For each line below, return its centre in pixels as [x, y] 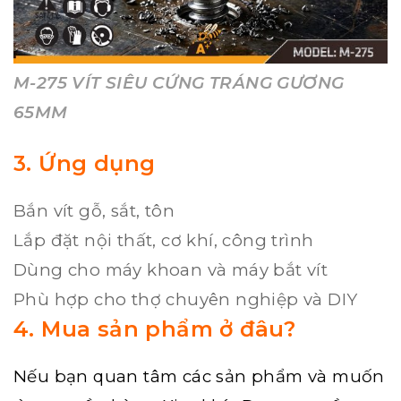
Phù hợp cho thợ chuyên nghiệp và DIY [186, 299]
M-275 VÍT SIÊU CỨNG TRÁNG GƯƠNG [179, 83]
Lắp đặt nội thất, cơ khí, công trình [164, 240]
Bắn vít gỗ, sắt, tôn [94, 211]
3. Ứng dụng [85, 163]
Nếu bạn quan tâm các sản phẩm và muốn [199, 376]
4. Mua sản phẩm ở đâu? [155, 329]
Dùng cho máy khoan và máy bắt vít [171, 270]
